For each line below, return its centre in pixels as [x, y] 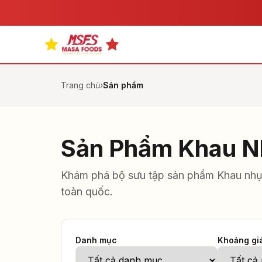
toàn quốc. [87, 192]
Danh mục [96, 240]
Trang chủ [80, 85]
